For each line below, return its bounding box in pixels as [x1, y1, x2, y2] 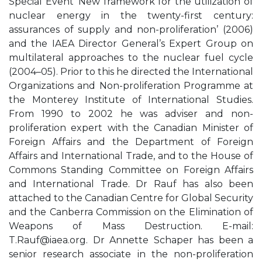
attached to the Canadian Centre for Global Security [9, 192, 253, 204]
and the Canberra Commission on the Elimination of [9, 206, 253, 218]
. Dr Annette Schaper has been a [86, 235, 253, 246]
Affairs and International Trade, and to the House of [9, 150, 253, 161]
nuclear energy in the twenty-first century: [9, 10, 253, 21]
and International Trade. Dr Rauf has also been [9, 178, 253, 189]
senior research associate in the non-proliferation [9, 249, 253, 260]
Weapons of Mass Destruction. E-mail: [9, 220, 253, 232]
